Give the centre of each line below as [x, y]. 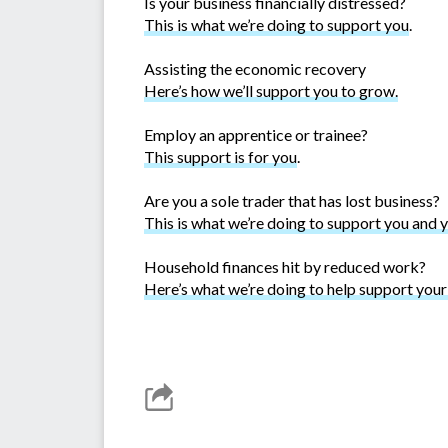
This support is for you [220, 157]
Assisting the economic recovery [255, 69]
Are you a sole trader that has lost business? [292, 201]
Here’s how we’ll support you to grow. [271, 91]
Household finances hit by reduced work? [285, 267]
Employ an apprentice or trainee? [256, 135]
